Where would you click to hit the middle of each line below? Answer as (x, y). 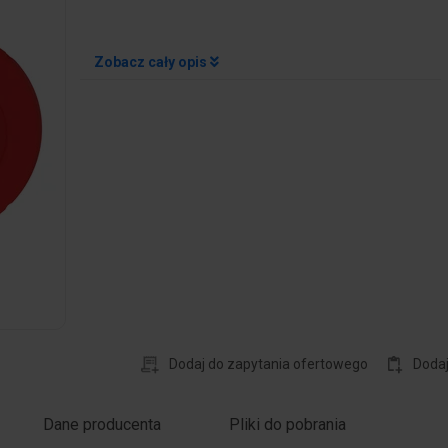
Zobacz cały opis (151, 62)
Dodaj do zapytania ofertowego (268, 364)
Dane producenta (101, 425)
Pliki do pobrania (287, 425)
